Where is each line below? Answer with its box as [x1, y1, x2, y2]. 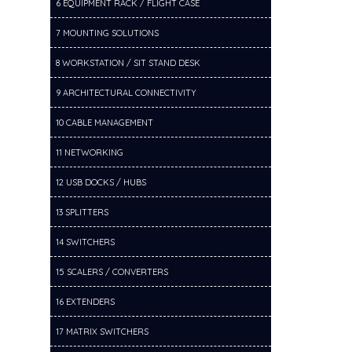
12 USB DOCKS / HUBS [55, 177, 146, 188]
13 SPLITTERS [55, 207, 108, 218]
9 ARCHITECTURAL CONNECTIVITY [55, 87, 196, 98]
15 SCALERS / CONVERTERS [55, 266, 168, 277]
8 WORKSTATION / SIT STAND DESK [55, 57, 200, 68]
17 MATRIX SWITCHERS [55, 326, 148, 337]
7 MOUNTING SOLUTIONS [55, 27, 159, 38]
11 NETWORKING [55, 147, 123, 158]
